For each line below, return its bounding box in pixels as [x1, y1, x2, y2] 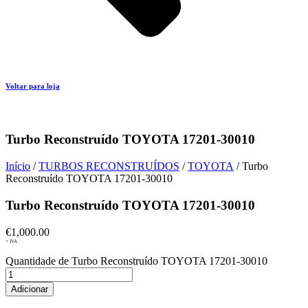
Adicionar [11, 283, 48, 294]
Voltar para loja [5, 81, 60, 90]
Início [5, 160, 30, 173]
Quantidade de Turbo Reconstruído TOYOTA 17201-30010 [5, 254, 267, 267]
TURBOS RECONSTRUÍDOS [38, 160, 179, 173]
